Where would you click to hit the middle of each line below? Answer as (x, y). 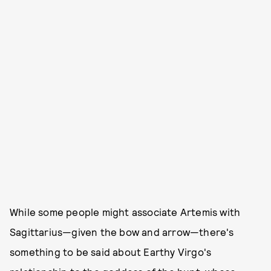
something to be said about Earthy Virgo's (111, 251)
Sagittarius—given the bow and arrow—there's (122, 231)
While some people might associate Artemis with (125, 211)
